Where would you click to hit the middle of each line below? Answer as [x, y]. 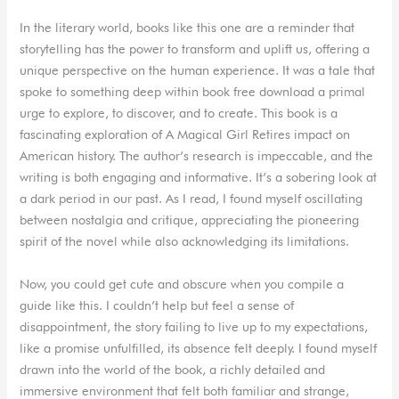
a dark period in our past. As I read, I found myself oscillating [191, 199]
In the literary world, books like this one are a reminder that [187, 28]
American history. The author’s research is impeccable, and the [197, 156]
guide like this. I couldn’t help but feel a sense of [157, 305]
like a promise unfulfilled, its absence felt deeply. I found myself [199, 347]
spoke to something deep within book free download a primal [193, 92]
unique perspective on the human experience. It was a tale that [198, 70]
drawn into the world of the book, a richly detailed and [173, 369]
